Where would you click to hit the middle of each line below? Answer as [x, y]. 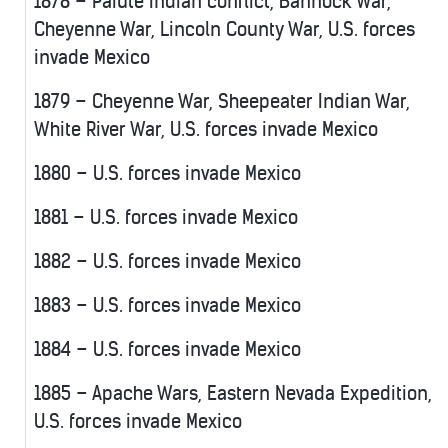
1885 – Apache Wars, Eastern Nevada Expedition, [233, 394]
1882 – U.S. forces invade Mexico [167, 262]
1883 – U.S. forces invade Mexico [167, 306]
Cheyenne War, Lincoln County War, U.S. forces [224, 30]
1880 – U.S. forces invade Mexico [167, 174]
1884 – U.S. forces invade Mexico [167, 350]
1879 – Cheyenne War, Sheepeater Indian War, [222, 102]
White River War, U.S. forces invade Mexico [206, 130]
